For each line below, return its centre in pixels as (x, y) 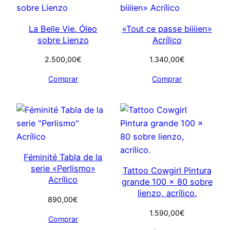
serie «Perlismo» (63, 169)
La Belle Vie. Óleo (63, 28)
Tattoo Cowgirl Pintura (167, 171)
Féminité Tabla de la (63, 157)
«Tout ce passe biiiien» (167, 28)
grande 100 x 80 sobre (167, 182)
